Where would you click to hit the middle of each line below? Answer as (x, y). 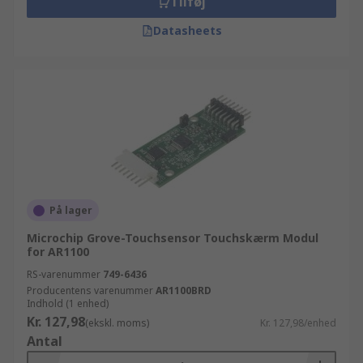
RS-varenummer (64, 274)
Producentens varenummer (90, 290)
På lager (71, 210)
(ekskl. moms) (117, 323)
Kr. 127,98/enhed (298, 323)
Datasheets (187, 30)
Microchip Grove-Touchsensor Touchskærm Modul (173, 238)
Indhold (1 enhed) (68, 303)
